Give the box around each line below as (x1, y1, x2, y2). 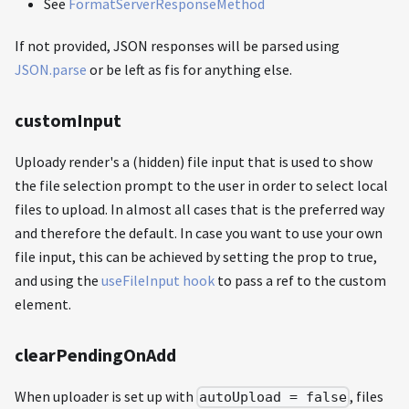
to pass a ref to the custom (215, 270, 386, 289)
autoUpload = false (199, 389, 348, 406)
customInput (15, 108, 121, 131)
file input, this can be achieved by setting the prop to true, (15, 246, 377, 266)
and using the (15, 270, 101, 289)
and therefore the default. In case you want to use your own (15, 223, 383, 242)
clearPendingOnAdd (15, 342, 176, 366)
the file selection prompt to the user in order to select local (15, 175, 388, 194)
